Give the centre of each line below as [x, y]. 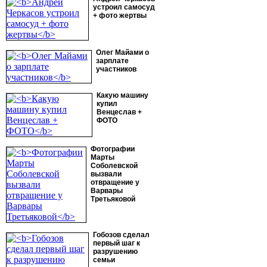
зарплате [112, 61]
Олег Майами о [122, 52]
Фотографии [113, 149]
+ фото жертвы [120, 15]
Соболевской [114, 166]
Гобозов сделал [121, 235]
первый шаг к [117, 243]
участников [116, 69]
